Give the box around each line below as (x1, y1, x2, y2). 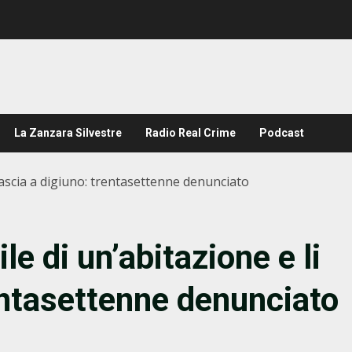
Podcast (259, 126, 304, 139)
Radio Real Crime (145, 126, 236, 139)
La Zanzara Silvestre (14, 126, 122, 139)
